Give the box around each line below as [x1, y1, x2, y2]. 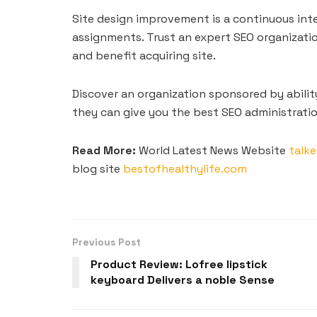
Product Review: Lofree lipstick [91, 256, 267, 272]
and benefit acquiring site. [72, 47, 216, 63]
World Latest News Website [136, 142, 289, 158]
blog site [72, 161, 123, 176]
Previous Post [72, 235, 141, 248]
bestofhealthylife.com [123, 161, 247, 176]
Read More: [72, 142, 136, 158]
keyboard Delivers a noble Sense [91, 272, 275, 287]
